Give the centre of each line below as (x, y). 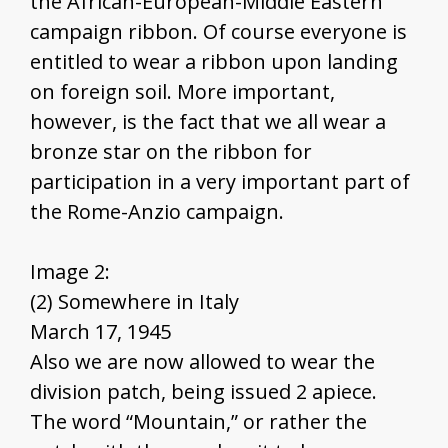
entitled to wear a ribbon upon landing (214, 62)
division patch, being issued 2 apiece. (203, 392)
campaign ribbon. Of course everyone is (218, 32)
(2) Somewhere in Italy (134, 302)
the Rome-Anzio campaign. (157, 212)
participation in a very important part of (220, 182)
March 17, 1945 (100, 332)
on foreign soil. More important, (182, 92)
